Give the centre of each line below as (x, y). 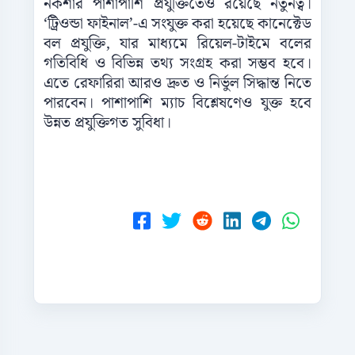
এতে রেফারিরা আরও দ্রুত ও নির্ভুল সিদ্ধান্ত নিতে (177, 84)
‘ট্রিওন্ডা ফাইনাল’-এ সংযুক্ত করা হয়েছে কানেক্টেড (177, 25)
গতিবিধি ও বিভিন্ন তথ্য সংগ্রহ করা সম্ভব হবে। (177, 64)
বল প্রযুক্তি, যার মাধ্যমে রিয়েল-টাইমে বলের (177, 44)
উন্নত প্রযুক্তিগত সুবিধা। (107, 124)
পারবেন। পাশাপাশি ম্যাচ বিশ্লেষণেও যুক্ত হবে (177, 104)
